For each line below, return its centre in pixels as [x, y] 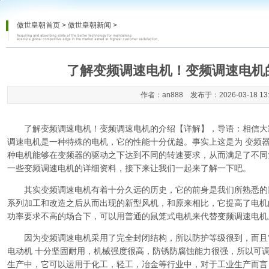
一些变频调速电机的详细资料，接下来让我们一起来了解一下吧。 [129, 168]
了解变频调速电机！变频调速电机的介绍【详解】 [116, 128]
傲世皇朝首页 [38, 25]
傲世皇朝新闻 [89, 25]
